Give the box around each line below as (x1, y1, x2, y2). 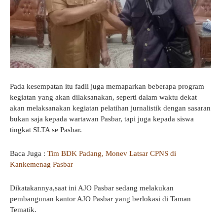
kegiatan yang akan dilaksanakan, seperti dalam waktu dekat (10, 93, 197, 101)
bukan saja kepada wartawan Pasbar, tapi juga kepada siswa (10, 114, 194, 123)
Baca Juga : (10, 149, 47, 157)
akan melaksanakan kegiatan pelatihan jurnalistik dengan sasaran (10, 104, 211, 112)
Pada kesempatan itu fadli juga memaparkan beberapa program (10, 82, 204, 90)
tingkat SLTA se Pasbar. (10, 125, 82, 134)
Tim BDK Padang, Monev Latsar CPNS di (47, 149, 176, 157)
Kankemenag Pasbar (10, 160, 73, 168)
